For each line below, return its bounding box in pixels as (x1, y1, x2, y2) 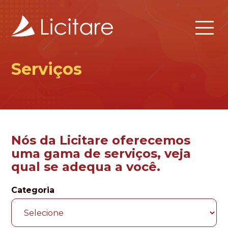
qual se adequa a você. (11, 159, 161, 174)
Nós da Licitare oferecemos (11, 133, 191, 148)
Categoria (11, 185, 55, 195)
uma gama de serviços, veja (11, 146, 191, 161)
